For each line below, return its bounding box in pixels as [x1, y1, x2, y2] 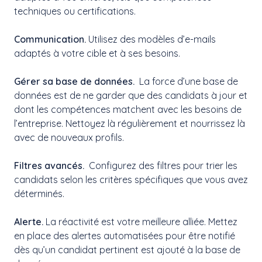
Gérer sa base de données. [14, 75, 135, 88]
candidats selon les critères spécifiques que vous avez [14, 174, 248, 186]
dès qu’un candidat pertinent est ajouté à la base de [14, 244, 240, 256]
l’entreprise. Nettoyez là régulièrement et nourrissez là [14, 118, 245, 130]
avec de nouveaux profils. [14, 132, 126, 144]
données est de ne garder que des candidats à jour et [14, 89, 247, 102]
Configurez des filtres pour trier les [84, 160, 237, 172]
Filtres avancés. [14, 160, 84, 172]
